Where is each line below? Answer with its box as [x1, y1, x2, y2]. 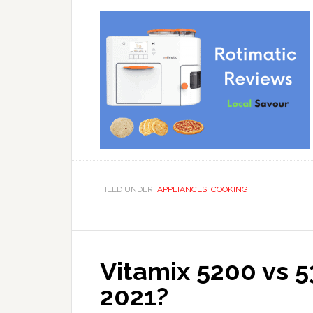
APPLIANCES [157, 184, 207, 194]
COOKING [211, 184, 248, 194]
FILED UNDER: [100, 184, 157, 194]
